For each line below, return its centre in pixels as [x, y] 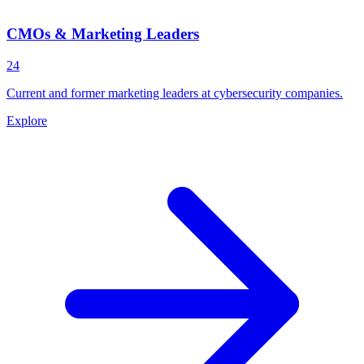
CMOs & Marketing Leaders [103, 34]
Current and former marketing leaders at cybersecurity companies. [175, 93]
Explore [27, 120]
